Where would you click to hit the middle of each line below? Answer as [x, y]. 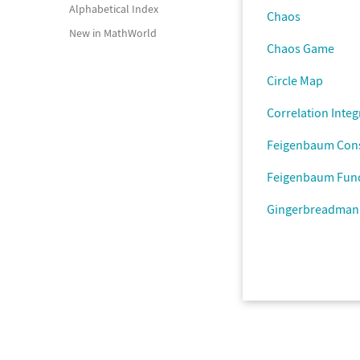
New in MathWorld [113, 33]
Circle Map [295, 80]
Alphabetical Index [114, 9]
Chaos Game [301, 48]
